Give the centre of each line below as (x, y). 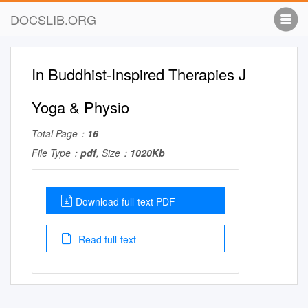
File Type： (56, 153)
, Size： (113, 153)
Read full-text (106, 239)
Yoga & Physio (80, 107)
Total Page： (59, 133)
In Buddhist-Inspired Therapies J (139, 74)
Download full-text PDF (125, 201)
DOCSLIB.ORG (53, 19)
